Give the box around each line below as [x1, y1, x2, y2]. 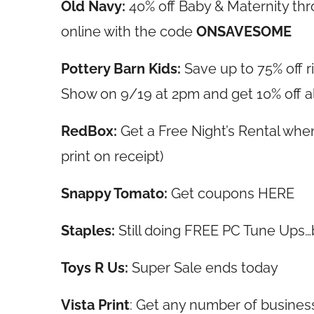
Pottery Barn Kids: [61, 60, 184, 77]
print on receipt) [61, 148, 163, 165]
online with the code [61, 23, 196, 40]
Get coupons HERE [171, 185, 294, 202]
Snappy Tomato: [61, 185, 171, 202]
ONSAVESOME [196, 23, 292, 40]
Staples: [61, 222, 118, 239]
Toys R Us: [61, 259, 132, 276]
